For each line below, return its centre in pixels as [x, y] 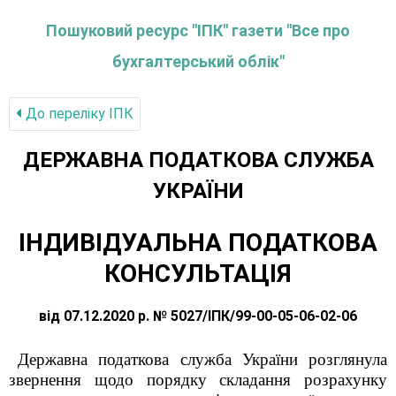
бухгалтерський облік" [198, 61]
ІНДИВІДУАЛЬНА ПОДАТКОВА [198, 243]
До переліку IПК [78, 114]
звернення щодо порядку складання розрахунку [198, 380]
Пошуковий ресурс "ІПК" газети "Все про [198, 30]
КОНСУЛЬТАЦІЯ [198, 274]
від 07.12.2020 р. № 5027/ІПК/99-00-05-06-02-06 [198, 316]
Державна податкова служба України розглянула [202, 359]
